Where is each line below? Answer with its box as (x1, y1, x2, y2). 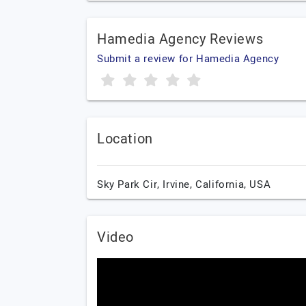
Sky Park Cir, (97, 177, 163, 192)
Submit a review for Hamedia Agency (97, 51, 279, 66)
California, (195, 177, 250, 192)
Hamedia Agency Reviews (97, 29, 264, 49)
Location (97, 129, 153, 149)
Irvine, (163, 177, 196, 192)
